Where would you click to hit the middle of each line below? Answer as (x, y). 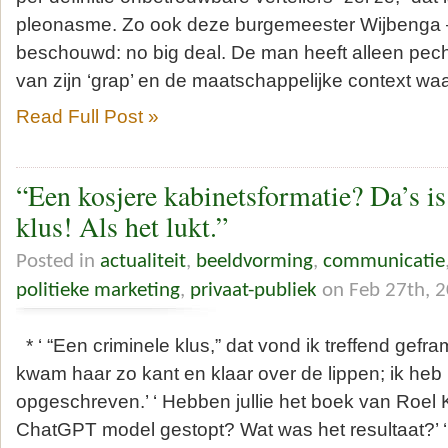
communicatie (384, 261)
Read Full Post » (87, 116)
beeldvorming (254, 261)
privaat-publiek (253, 290)
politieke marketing (98, 290)
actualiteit (143, 261)
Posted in (58, 261)
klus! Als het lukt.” (122, 227)
